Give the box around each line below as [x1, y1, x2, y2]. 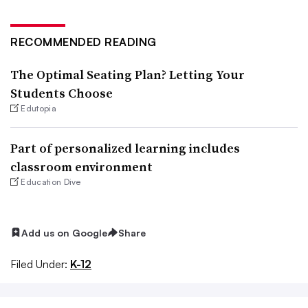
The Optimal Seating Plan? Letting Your [10, 65, 245, 83]
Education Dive [21, 176, 81, 187]
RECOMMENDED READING [10, 34, 157, 49]
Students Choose [10, 84, 113, 102]
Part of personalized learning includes [10, 139, 240, 157]
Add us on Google [21, 226, 107, 239]
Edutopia [21, 102, 56, 113]
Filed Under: [10, 256, 67, 271]
